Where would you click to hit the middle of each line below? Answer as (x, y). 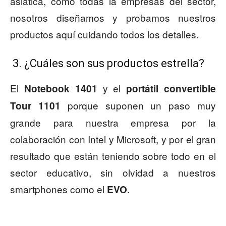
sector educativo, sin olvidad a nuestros (113, 173)
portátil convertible (171, 89)
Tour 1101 (35, 106)
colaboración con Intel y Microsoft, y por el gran (113, 139)
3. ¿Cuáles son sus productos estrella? (107, 64)
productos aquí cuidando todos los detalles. (104, 34)
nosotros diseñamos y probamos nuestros (113, 18)
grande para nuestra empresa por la (113, 123)
